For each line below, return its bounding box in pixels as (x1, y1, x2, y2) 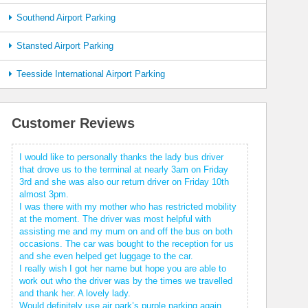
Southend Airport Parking (16, 12, 115, 23)
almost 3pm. (19, 189, 69, 199)
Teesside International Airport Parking (16, 69, 165, 79)
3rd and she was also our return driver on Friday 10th (19, 177, 230, 187)
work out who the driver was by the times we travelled (19, 276, 233, 286)
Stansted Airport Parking (16, 41, 113, 51)
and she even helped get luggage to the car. (19, 251, 194, 261)
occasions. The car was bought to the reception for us (19, 239, 234, 249)
